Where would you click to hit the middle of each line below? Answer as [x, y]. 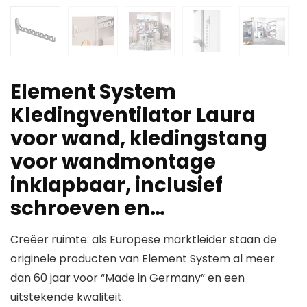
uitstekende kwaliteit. [67, 297]
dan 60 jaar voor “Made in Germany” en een [127, 278]
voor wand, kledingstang [139, 139]
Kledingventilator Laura [133, 115]
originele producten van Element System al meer [143, 259]
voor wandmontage [113, 162]
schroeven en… [88, 209]
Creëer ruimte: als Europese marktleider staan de [144, 240]
